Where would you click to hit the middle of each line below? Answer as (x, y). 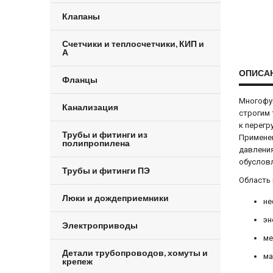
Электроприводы (100, 225)
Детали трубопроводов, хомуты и (135, 253)
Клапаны (81, 16)
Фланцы (80, 80)
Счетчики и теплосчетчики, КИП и (133, 44)
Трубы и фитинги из (105, 134)
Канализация (90, 107)
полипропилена (96, 143)
